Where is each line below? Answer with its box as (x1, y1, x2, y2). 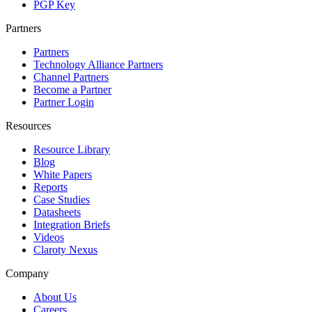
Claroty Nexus (33, 243, 97, 256)
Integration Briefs (33, 218, 110, 231)
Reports (33, 180, 68, 193)
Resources (6, 119, 51, 132)
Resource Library (33, 143, 110, 155)
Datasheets (33, 205, 81, 218)
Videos (33, 231, 64, 243)
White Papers (33, 168, 92, 180)
